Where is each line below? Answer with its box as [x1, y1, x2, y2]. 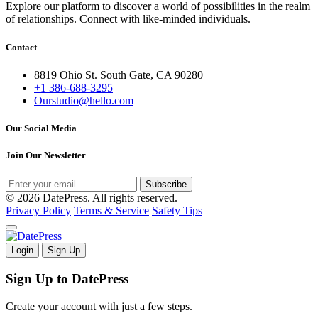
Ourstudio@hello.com [34, 94, 133, 106]
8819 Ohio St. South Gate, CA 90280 [34, 68, 203, 81]
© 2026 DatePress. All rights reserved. [6, 192, 177, 204]
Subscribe [146, 179, 187, 190]
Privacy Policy [6, 204, 71, 217]
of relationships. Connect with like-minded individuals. [6, 13, 251, 26]
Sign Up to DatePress [6, 271, 128, 287]
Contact [6, 41, 37, 53]
